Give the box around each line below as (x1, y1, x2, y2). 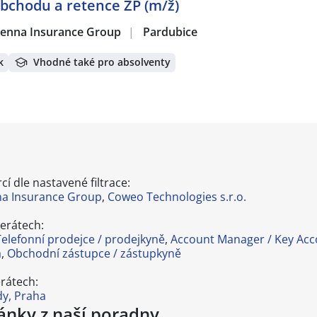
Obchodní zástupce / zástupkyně (7, 246, 181, 261)
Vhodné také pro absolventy (33, 55, 171, 69)
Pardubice (143, 24, 197, 40)
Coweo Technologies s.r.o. (108, 189, 246, 204)
